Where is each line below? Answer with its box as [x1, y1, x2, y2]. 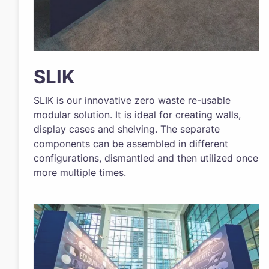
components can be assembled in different [33, 137, 228, 150]
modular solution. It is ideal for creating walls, [33, 108, 241, 121]
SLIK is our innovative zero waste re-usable [33, 94, 231, 106]
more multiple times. [33, 166, 126, 178]
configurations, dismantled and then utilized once [33, 151, 258, 164]
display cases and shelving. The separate [33, 122, 220, 135]
